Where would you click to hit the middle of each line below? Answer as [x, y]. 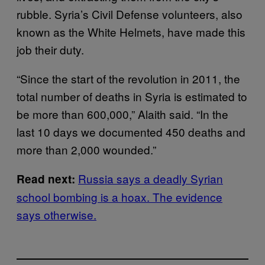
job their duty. [50, 49]
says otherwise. [56, 214]
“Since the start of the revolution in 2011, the [128, 78]
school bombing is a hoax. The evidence [119, 197]
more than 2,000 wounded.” [86, 149]
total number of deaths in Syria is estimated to [132, 96]
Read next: [46, 179]
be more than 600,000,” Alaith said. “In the [122, 114]
